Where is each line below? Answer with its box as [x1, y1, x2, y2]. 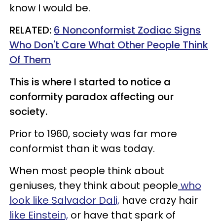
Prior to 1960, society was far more [9, 127, 177, 141]
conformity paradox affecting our [9, 90, 174, 104]
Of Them [9, 53, 51, 67]
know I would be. [9, 1, 90, 15]
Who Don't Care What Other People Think [9, 38, 208, 52]
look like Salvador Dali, [9, 193, 119, 207]
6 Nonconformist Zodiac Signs [54, 23, 201, 37]
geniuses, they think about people [9, 179, 178, 192]
